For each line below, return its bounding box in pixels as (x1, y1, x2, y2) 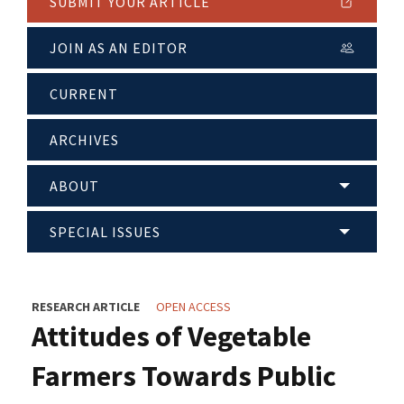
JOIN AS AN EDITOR (50, 39, 188, 58)
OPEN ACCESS (156, 298, 231, 316)
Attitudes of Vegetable (32, 318, 311, 355)
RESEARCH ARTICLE (32, 298, 140, 316)
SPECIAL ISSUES (50, 223, 161, 242)
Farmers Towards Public (32, 358, 336, 395)
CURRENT (50, 85, 118, 104)
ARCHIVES (50, 131, 119, 150)
